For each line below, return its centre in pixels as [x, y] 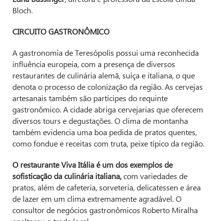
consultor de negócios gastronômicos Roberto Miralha [105, 210]
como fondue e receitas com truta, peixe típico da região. [108, 144]
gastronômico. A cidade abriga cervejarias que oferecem [108, 110]
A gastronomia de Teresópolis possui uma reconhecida [106, 53]
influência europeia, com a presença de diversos [94, 64]
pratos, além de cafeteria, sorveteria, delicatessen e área [107, 187]
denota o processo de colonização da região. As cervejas [108, 87]
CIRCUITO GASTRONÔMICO [61, 32]
